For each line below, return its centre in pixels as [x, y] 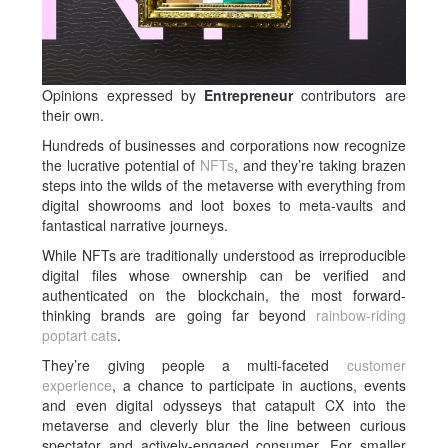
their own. [73, 115]
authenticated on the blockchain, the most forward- [224, 295]
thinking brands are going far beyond [179, 315]
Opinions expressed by [123, 95]
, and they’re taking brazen [320, 165]
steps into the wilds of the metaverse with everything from [224, 185]
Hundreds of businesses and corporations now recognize [224, 145]
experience [77, 385]
